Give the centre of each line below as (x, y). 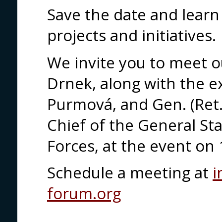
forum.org (84, 194)
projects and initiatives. (132, 35)
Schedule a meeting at (130, 173)
